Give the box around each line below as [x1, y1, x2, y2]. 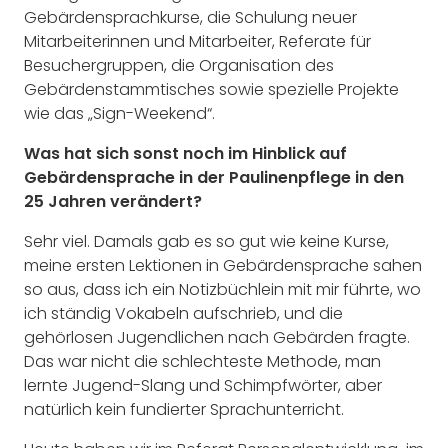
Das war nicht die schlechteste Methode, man [24, 350, 381, 374]
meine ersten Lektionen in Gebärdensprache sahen [24, 254, 422, 278]
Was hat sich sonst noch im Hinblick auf [24, 142, 347, 166]
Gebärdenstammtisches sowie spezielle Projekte [24, 78, 399, 102]
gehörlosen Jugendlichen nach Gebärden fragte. [24, 326, 410, 350]
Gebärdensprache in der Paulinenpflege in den [24, 166, 404, 190]
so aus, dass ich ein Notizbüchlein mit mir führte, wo [24, 278, 421, 302]
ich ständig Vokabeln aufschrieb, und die [24, 302, 343, 326]
